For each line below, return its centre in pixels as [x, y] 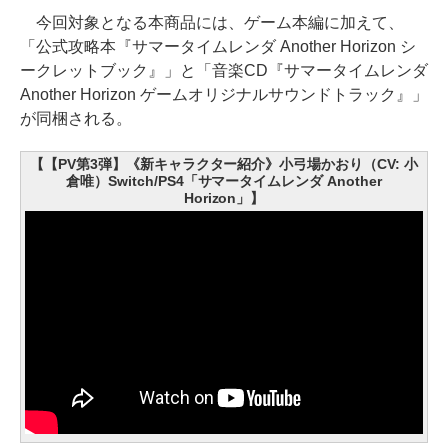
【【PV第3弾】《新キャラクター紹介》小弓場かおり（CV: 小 [224, 163]
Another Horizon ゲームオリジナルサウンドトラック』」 [224, 94]
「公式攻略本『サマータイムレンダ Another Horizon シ [218, 46]
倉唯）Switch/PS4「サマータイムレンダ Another [224, 180]
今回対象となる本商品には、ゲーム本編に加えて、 [212, 22]
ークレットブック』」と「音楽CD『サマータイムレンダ [224, 70]
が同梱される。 [76, 118]
